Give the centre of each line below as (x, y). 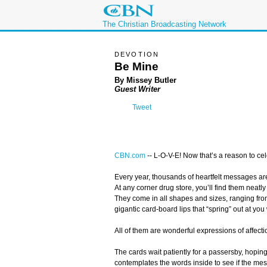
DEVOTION (137, 54)
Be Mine (136, 66)
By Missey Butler (145, 80)
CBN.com (130, 156)
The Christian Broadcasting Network (164, 24)
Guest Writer (137, 89)
